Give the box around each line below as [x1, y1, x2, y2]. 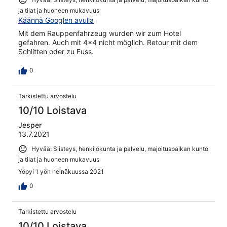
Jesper [18, 120, 42, 129]
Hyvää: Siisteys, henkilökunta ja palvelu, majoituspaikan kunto [31, 144, 208, 153]
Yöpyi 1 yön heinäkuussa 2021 [18, 167, 104, 175]
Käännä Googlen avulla [18, 15, 94, 24]
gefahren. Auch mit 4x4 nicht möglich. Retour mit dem [18, 37, 198, 47]
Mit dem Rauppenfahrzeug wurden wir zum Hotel [18, 28, 181, 37]
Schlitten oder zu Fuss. [18, 47, 94, 56]
